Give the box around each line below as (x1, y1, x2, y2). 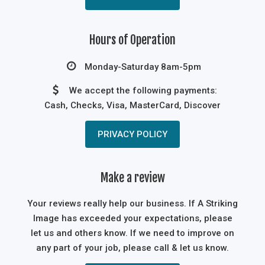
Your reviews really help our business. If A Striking (27, 198, 238, 209)
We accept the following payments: (69, 85, 217, 96)
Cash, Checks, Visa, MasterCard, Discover (44, 99, 221, 111)
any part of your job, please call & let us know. (36, 242, 229, 253)
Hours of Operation (89, 32, 176, 47)
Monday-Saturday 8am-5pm (85, 61, 202, 72)
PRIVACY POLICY (98, 128, 167, 140)
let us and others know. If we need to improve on (31, 227, 234, 238)
